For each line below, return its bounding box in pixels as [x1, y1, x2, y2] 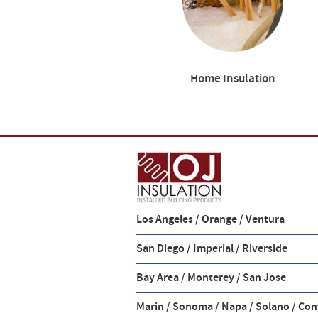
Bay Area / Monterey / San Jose [136, 270, 286, 285]
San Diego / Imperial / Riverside [136, 241, 287, 256]
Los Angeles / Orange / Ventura [136, 212, 285, 227]
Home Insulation [190, 71, 275, 87]
